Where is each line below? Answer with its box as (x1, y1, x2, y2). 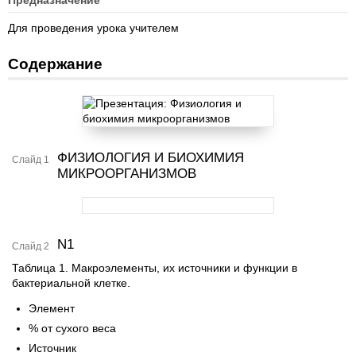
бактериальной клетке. (12, 277, 130, 289)
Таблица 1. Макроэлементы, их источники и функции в (12, 261, 297, 274)
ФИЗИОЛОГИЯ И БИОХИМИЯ (57, 150, 244, 165)
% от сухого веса (29, 322, 116, 335)
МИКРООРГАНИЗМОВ (57, 166, 196, 181)
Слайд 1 (12, 154, 49, 165)
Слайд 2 (12, 241, 49, 252)
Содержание (8, 56, 103, 72)
